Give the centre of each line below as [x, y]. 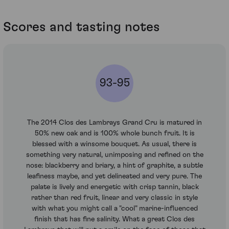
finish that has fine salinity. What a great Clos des [114, 219]
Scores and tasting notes [82, 27]
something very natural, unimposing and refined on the [114, 155]
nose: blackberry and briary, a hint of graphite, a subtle [114, 165]
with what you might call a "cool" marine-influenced [114, 208]
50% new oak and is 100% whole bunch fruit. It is [114, 133]
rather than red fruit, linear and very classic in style [114, 198]
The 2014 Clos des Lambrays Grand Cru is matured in [114, 122]
